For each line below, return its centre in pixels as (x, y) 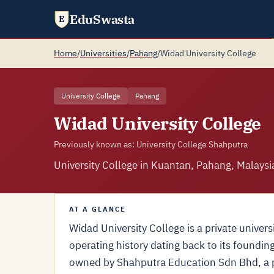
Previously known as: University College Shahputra (151, 144)
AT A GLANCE (98, 209)
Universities (103, 53)
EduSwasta (102, 19)
